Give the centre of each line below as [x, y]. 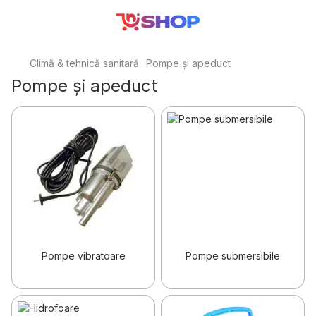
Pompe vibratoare [83, 256]
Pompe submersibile [233, 256]
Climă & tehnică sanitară [84, 63]
